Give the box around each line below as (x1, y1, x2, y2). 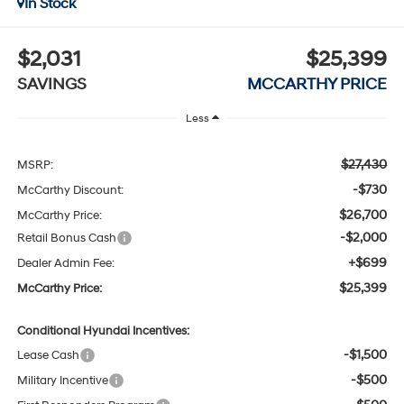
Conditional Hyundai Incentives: (16, 324, 189, 339)
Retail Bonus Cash (16, 231, 116, 246)
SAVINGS (16, 74, 87, 96)
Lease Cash (16, 348, 79, 363)
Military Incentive (16, 373, 108, 389)
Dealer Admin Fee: (16, 256, 115, 271)
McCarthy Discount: (16, 183, 124, 198)
